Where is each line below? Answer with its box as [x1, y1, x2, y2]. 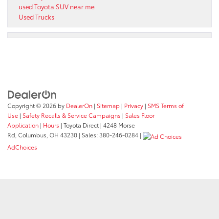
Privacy [124, 101, 143, 110]
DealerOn [66, 101, 92, 110]
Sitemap [97, 101, 120, 110]
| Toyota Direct [59, 121, 99, 130]
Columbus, [17, 131, 48, 139]
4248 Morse [102, 121, 135, 130]
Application [7, 121, 39, 130]
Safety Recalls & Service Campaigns [22, 111, 121, 120]
